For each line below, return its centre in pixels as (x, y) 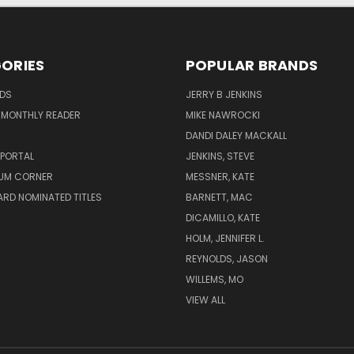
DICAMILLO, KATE (222, 218)
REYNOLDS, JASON (226, 259)
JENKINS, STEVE (220, 156)
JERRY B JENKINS (224, 95)
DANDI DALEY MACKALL (236, 136)
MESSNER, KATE (220, 177)
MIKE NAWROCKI (222, 115)
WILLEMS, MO (214, 280)
